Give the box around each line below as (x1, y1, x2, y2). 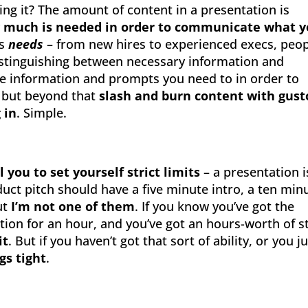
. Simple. (16, 104, 67, 121)
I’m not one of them (11, 198, 135, 214)
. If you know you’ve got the (135, 198, 295, 214)
